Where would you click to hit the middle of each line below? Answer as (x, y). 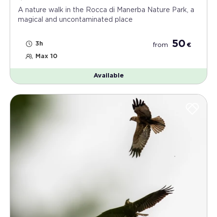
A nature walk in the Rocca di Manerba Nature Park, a (106, 10)
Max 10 (46, 56)
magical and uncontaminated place (75, 20)
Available (108, 76)
